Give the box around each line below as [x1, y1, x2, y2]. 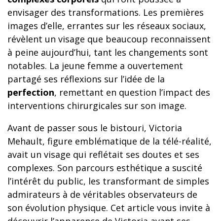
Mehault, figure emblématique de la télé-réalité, [7, 135, 212, 147]
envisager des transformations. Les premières [7, 6, 204, 18]
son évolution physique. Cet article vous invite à [7, 201, 210, 214]
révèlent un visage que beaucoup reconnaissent [7, 33, 211, 45]
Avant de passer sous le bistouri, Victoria [7, 121, 182, 134]
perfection [7, 86, 54, 98]
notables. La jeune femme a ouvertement [7, 59, 183, 72]
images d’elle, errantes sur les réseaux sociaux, [7, 19, 206, 32]
